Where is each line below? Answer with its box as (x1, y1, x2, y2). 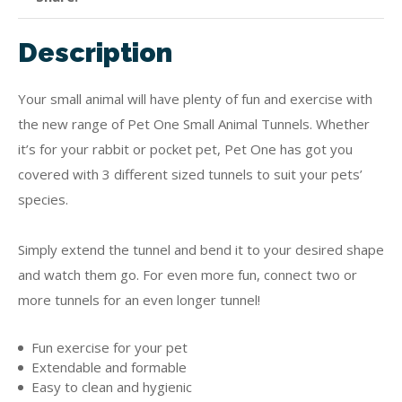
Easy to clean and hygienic (31, 378, 192, 396)
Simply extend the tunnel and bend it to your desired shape (18, 240, 384, 258)
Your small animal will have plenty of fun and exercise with (18, 90, 372, 108)
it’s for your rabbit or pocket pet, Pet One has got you (18, 140, 353, 158)
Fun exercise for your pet (31, 338, 188, 356)
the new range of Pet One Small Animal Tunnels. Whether (18, 115, 370, 133)
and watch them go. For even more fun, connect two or (18, 266, 357, 284)
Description (18, 37, 172, 68)
